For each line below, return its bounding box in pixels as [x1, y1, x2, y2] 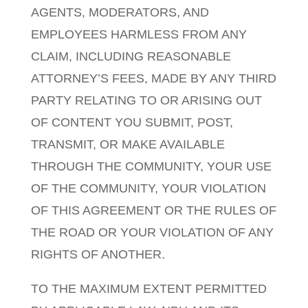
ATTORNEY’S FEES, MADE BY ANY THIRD [30, 71, 276, 85]
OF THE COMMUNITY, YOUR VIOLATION [30, 181, 266, 195]
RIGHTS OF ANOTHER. [30, 247, 165, 261]
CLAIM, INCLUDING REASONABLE [30, 49, 231, 63]
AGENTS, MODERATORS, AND [30, 5, 209, 19]
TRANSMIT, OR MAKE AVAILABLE [30, 137, 225, 151]
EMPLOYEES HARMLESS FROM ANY [30, 27, 247, 41]
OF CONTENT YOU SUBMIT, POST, [30, 115, 233, 129]
